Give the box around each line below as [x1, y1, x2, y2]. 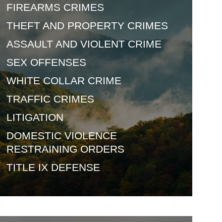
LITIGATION [6, 111, 63, 123]
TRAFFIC [6, 93, 51, 105]
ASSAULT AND [6, 38, 77, 50]
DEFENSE [48, 162, 100, 173]
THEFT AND [6, 20, 64, 31]
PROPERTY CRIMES [64, 20, 168, 31]
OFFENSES [27, 56, 86, 68]
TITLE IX [6, 162, 48, 173]
